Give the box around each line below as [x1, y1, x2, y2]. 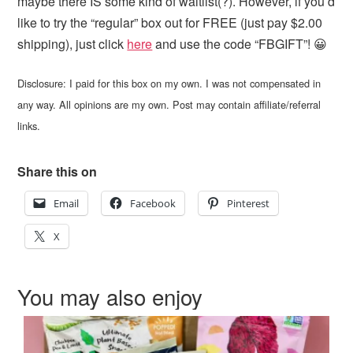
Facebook [130, 196, 176, 211]
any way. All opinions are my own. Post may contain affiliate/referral [17, 97, 321, 113]
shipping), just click [17, 35, 128, 54]
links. [17, 118, 41, 134]
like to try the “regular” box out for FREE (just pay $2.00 [17, 13, 323, 32]
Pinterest [227, 196, 270, 211]
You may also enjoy [17, 281, 203, 313]
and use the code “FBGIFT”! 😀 [152, 35, 328, 54]
